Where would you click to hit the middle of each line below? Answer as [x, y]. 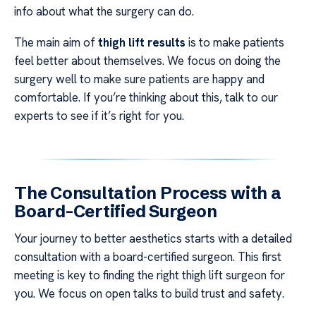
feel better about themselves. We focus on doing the [147, 61]
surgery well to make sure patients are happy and [139, 79]
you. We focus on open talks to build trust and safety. [149, 294]
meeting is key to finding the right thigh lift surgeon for [150, 275]
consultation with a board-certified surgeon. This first [148, 257]
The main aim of [56, 43]
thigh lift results [142, 43]
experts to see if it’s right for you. [99, 116]
